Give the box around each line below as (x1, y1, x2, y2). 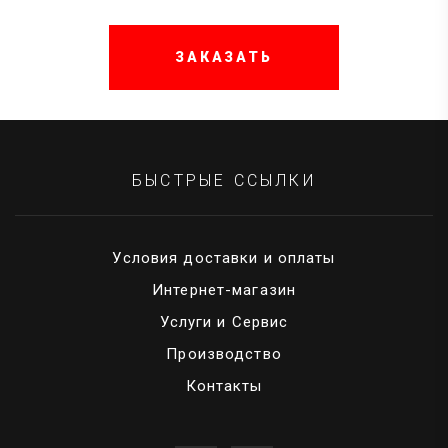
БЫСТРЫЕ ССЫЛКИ (132, 171, 316, 190)
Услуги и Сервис (159, 313, 289, 331)
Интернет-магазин (152, 281, 296, 299)
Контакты (185, 377, 263, 395)
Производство (166, 345, 282, 363)
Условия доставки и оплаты (112, 249, 336, 267)
